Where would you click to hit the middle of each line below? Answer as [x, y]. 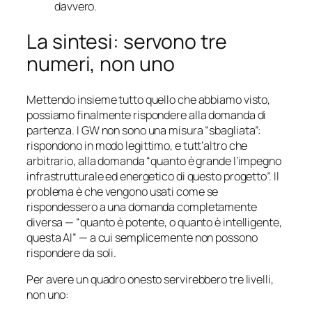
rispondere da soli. [72, 252]
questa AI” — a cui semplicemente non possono [142, 237]
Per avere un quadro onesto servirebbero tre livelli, [150, 280]
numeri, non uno [101, 64]
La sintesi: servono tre [127, 42]
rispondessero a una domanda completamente [142, 206]
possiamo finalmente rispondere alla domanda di [147, 115]
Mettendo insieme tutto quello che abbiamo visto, [149, 99]
